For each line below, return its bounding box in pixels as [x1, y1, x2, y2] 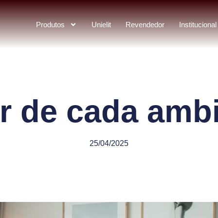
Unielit [91, 20, 111, 29]
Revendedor [126, 20, 164, 29]
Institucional [179, 20, 217, 29]
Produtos [36, 20, 65, 29]
